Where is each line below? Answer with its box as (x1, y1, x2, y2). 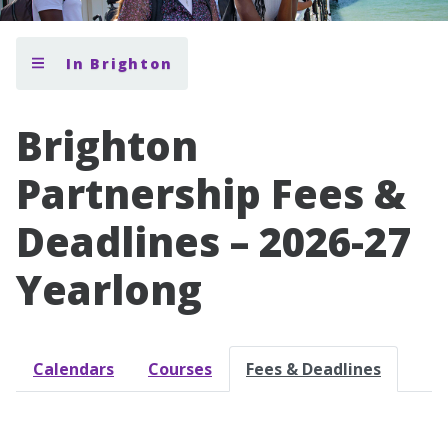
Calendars (33, 357, 114, 380)
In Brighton (66, 53, 173, 73)
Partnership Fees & (16, 165, 406, 221)
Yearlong (16, 261, 202, 317)
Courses (148, 357, 212, 380)
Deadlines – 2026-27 (16, 213, 410, 269)
